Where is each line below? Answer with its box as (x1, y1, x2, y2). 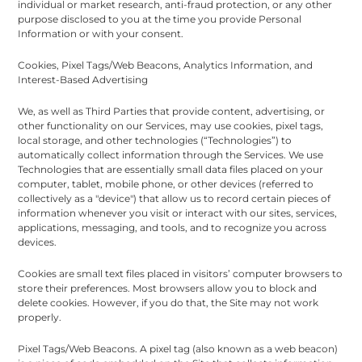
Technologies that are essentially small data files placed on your (18, 162, 324, 175)
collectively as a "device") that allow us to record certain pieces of (18, 192, 331, 204)
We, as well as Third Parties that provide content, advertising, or (18, 104, 326, 117)
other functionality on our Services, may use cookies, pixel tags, (18, 119, 324, 132)
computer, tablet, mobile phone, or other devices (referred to (18, 177, 314, 190)
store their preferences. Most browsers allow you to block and (18, 281, 318, 294)
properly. (18, 310, 62, 323)
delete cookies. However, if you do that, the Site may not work (18, 296, 319, 309)
